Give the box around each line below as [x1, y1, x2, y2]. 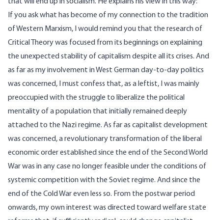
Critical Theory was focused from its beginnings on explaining [8, 39, 202, 47]
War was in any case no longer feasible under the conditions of [8, 163, 206, 171]
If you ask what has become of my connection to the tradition [8, 11, 208, 20]
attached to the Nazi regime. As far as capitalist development [8, 121, 208, 130]
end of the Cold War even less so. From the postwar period [8, 190, 195, 198]
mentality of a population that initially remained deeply [8, 108, 187, 116]
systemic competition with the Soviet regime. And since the [8, 176, 200, 185]
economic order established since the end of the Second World [8, 149, 208, 157]
